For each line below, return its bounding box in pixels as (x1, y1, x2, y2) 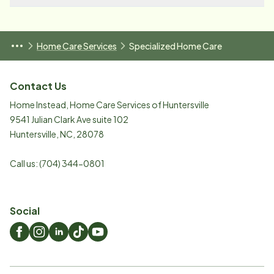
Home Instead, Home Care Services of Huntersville (10, 99, 209, 111)
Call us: (10, 158, 39, 169)
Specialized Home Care (129, 40, 222, 52)
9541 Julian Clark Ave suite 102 (10, 114, 128, 125)
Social (10, 204, 40, 218)
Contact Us (10, 80, 67, 93)
